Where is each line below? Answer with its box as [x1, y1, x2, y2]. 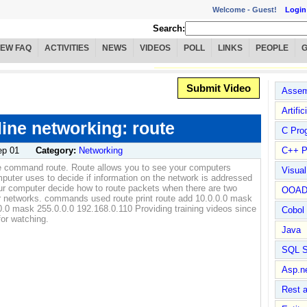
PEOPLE [256, 43, 288, 53]
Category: [36, 145, 79, 156]
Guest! [252, 5, 285, 14]
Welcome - [212, 5, 252, 14]
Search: [153, 23, 185, 34]
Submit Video [186, 82, 251, 95]
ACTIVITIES [45, 43, 89, 53]
